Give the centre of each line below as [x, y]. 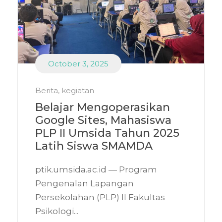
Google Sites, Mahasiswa [103, 120]
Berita [47, 90]
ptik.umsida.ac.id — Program [96, 169]
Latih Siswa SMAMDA [94, 146]
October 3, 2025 [78, 63]
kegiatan [78, 90]
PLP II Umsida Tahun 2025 [107, 133]
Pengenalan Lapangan [84, 183]
